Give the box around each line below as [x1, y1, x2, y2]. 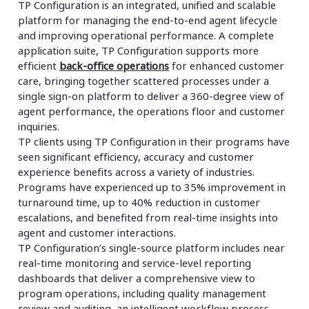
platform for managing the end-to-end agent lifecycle [18, 12, 278, 27]
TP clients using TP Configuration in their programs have [18, 134, 290, 148]
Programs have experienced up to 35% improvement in [18, 179, 286, 194]
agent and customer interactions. [18, 225, 177, 239]
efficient [18, 58, 60, 72]
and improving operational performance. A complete [18, 28, 275, 42]
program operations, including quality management [18, 286, 267, 300]
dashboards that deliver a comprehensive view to [18, 270, 256, 285]
